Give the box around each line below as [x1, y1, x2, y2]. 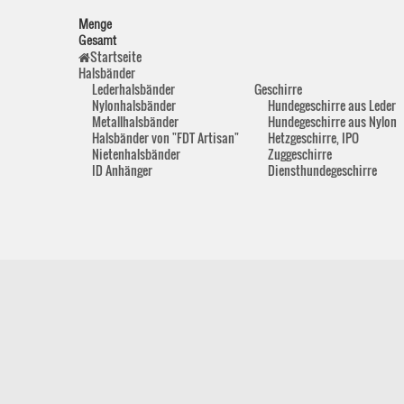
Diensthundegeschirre [268, 161, 377, 179]
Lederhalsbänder [92, 79, 175, 98]
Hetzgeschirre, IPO [268, 128, 359, 147]
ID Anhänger [92, 161, 152, 179]
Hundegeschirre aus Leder [268, 96, 396, 115]
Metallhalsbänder [92, 112, 179, 131]
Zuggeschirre [268, 144, 332, 163]
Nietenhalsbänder [92, 144, 180, 163]
